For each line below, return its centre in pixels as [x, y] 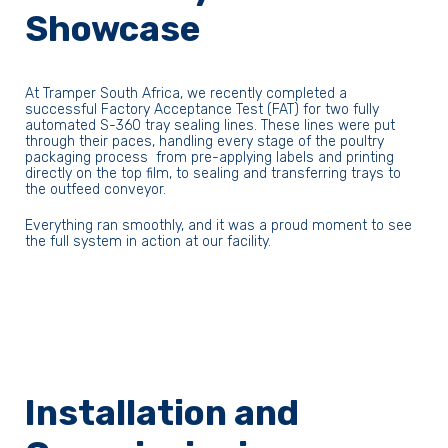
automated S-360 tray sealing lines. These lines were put [210, 125]
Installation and [162, 413]
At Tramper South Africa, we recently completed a [186, 93]
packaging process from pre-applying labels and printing [210, 157]
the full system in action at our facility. [148, 241]
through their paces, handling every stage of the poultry [205, 141]
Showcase [113, 29]
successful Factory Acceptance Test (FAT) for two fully [202, 109]
